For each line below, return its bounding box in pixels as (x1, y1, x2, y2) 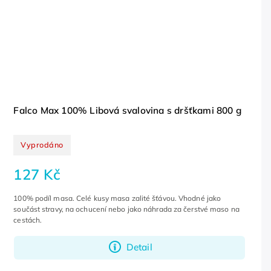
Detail (126, 241, 152, 253)
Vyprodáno (21, 140, 64, 150)
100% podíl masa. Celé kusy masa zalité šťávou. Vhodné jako (13, 193, 221, 203)
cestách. (13, 215, 42, 224)
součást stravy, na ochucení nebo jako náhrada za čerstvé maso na (13, 204, 240, 214)
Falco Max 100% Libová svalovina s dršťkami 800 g (13, 104, 241, 116)
